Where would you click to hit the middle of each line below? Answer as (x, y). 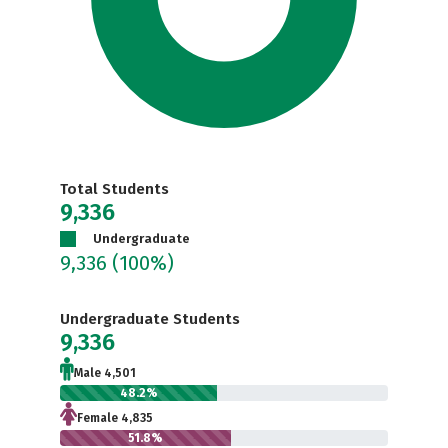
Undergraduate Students (150, 319)
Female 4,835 (115, 418)
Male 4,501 (105, 373)
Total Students (114, 189)
